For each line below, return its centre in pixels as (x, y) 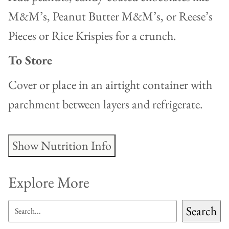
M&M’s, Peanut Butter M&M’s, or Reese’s (110, 16)
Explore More (49, 182)
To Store (30, 60)
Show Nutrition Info (62, 146)
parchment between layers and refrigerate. (106, 104)
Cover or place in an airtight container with (110, 84)
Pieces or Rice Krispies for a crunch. (92, 35)
